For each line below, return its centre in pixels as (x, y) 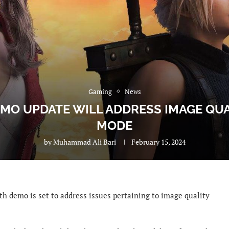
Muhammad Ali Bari (84, 142)
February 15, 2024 (158, 142)
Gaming (100, 91)
